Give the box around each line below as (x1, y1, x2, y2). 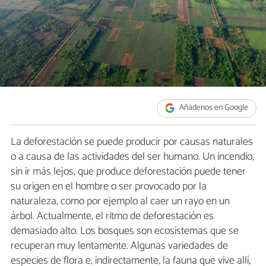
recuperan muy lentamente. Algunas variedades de (11, 236, 228, 255)
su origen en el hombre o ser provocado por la (11, 177, 207, 195)
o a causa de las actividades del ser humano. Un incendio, (11, 147, 254, 166)
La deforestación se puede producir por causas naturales (11, 132, 253, 151)
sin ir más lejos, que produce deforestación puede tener (11, 162, 246, 180)
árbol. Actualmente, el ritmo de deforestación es (11, 207, 214, 225)
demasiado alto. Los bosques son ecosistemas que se (11, 221, 239, 240)
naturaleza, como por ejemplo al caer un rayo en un (11, 192, 230, 210)
